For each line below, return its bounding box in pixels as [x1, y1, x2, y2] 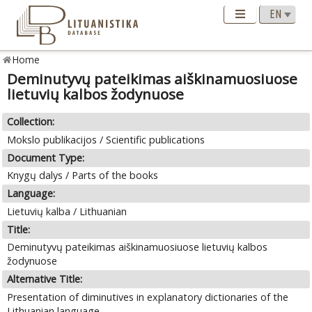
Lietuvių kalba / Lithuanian [7, 204, 127, 218]
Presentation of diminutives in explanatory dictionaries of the [7, 290, 289, 304]
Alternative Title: [7, 272, 83, 286]
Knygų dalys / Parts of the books [7, 169, 159, 182]
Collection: [7, 115, 55, 129]
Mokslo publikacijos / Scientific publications [7, 132, 205, 146]
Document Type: [7, 150, 85, 164]
